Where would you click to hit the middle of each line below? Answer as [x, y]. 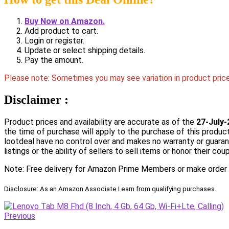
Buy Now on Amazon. [65, 21]
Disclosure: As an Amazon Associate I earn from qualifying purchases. [110, 189]
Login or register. [54, 41]
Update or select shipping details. [85, 51]
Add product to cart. [61, 31]
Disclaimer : [36, 100]
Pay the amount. [54, 60]
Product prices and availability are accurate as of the [100, 122]
